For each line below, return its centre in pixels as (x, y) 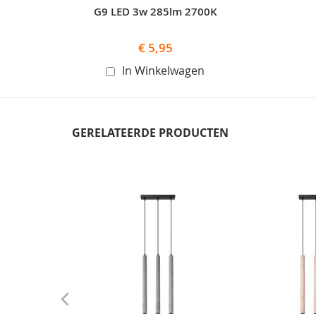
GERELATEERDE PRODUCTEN (150, 132)
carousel (101, 186)
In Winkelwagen (163, 70)
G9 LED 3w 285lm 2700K (155, 11)
